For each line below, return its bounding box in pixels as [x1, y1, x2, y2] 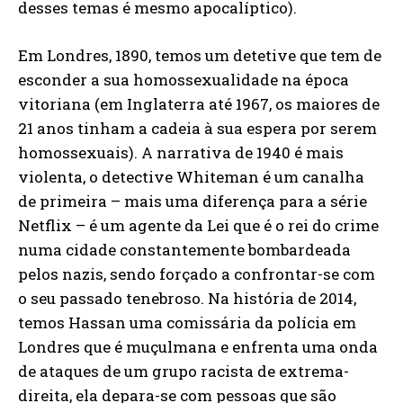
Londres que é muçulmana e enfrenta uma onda [18, 336, 378, 357]
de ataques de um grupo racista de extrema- [18, 361, 349, 381]
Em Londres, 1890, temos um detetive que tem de [18, 45, 381, 66]
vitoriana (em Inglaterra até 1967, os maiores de [18, 94, 380, 114]
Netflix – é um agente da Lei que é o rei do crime [18, 215, 379, 236]
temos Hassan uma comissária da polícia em [18, 312, 356, 333]
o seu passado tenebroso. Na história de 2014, [18, 288, 356, 309]
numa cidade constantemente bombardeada [18, 239, 351, 260]
